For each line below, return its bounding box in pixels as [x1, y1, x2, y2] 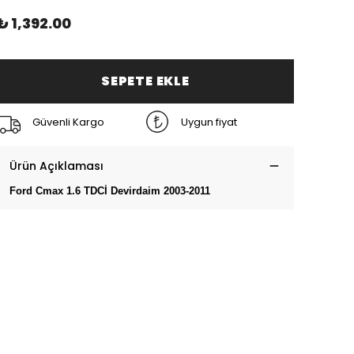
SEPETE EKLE [101, 72, 190, 91]
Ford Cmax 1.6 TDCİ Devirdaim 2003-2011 [9, 185, 210, 198]
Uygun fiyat [181, 114, 237, 130]
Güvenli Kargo [32, 114, 104, 130]
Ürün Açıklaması [9, 158, 104, 175]
